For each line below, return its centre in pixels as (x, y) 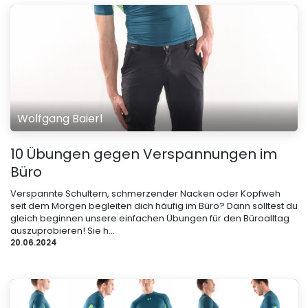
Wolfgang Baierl (60, 118)
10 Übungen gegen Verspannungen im (144, 154)
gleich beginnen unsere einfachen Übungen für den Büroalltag (150, 218)
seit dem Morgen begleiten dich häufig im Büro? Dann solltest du (154, 206)
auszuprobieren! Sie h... (63, 230)
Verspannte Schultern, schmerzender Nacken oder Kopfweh (145, 193)
